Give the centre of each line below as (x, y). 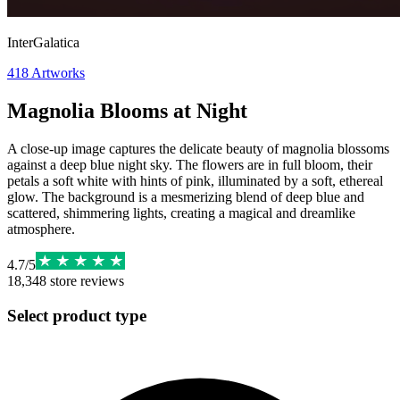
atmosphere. (41, 229)
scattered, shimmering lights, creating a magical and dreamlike (181, 212)
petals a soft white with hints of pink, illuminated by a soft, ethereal (195, 180)
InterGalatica (43, 42)
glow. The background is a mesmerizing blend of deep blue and (186, 196)
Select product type (77, 315)
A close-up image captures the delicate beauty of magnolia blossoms (198, 148)
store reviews (85, 280)
